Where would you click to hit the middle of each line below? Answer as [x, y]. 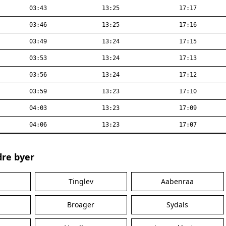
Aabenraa [178, 181]
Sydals [178, 205]
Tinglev [81, 181]
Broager [81, 205]
